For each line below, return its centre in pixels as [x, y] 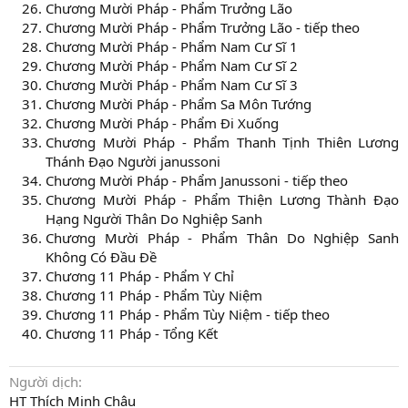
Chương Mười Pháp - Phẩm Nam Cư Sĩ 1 [172, 47]
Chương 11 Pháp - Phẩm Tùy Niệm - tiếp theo [188, 315]
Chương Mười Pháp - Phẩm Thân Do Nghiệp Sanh [222, 238]
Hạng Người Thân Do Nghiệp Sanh [154, 219]
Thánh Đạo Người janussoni [133, 162]
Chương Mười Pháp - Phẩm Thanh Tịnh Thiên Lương [222, 143]
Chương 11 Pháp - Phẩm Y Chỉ [140, 276]
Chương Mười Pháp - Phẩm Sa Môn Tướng [178, 104]
